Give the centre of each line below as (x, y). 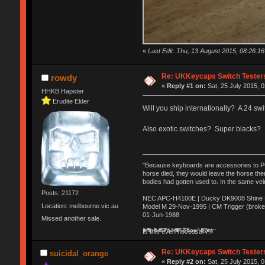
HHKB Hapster (62, 91)
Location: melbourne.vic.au (80, 206)
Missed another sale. (71, 218)
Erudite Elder (71, 101)
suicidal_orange (79, 254)
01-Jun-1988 (161, 215)
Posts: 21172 (60, 193)
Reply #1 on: (187, 86)
